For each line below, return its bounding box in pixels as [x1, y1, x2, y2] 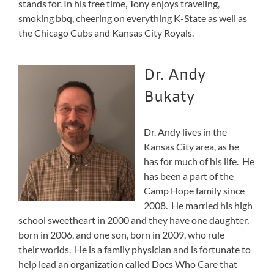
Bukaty [144, 87, 194, 108]
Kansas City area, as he [144, 140, 239, 152]
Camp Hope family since [144, 184, 245, 196]
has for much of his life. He [144, 155, 254, 167]
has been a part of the [144, 169, 234, 182]
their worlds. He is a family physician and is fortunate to [18, 243, 251, 255]
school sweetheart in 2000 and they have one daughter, [18, 213, 249, 226]
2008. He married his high [144, 199, 253, 211]
